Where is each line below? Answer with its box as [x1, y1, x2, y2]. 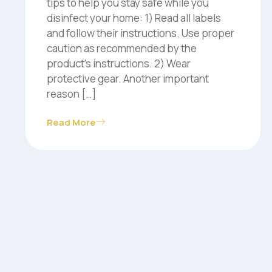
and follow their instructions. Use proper [47, 25, 234, 40]
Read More [47, 115, 96, 129]
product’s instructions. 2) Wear [47, 56, 191, 70]
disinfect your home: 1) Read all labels [47, 10, 221, 25]
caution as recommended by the [47, 41, 197, 55]
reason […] [47, 86, 96, 101]
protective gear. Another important [47, 71, 209, 86]
